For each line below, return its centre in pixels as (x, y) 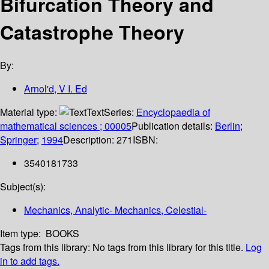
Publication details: (173, 126)
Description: (90, 140)
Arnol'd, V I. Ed (56, 89)
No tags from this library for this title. (168, 247)
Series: (120, 112)
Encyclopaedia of (173, 112)
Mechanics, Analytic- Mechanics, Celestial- (115, 210)
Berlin (228, 126)
